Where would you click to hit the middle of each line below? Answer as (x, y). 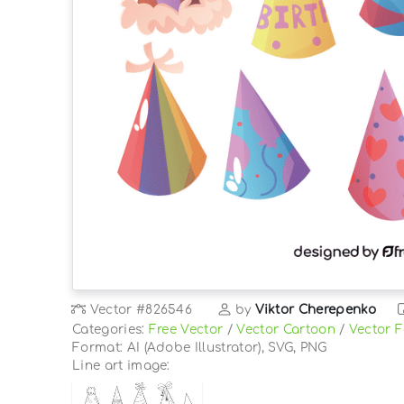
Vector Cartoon (286, 329)
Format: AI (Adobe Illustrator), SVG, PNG (200, 347)
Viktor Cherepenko (315, 309)
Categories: (110, 329)
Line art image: (121, 365)
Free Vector (186, 329)
